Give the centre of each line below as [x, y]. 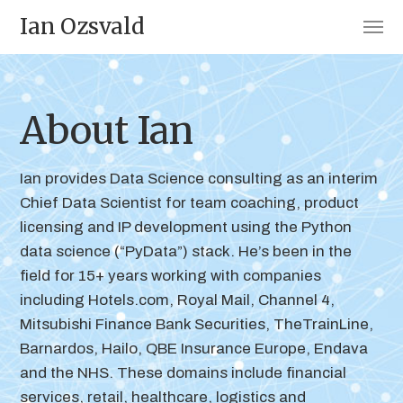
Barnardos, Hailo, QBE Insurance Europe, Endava [194, 349]
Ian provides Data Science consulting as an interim [199, 179]
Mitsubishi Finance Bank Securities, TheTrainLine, [197, 324]
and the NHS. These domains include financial [184, 373]
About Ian [107, 130]
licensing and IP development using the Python [186, 227]
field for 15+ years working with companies [171, 276]
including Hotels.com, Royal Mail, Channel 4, [178, 300]
